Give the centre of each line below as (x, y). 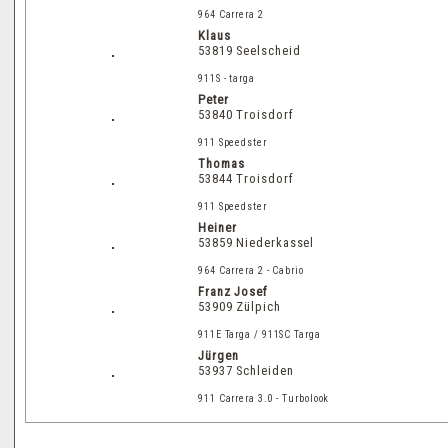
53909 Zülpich (239, 306)
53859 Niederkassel (256, 242)
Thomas (221, 163)
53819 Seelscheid (249, 50)
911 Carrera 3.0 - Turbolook (264, 398)
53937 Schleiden (246, 370)
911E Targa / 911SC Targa (259, 334)
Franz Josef (233, 291)
